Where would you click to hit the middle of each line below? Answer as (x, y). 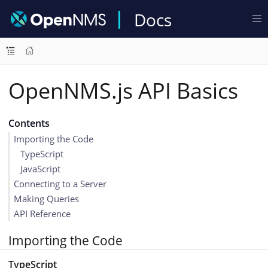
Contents (29, 123)
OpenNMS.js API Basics (123, 91)
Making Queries (46, 199)
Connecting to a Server (60, 184)
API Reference (42, 214)
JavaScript (40, 169)
